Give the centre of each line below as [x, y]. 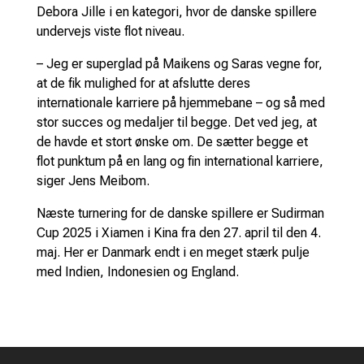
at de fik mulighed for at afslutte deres [143, 83]
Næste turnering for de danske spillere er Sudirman [180, 213]
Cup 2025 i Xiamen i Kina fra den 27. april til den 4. [178, 232]
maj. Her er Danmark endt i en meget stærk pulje [173, 252]
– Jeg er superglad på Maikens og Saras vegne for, [179, 63]
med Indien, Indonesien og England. [137, 271]
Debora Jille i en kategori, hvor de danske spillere [176, 11]
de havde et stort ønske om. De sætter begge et [172, 141]
